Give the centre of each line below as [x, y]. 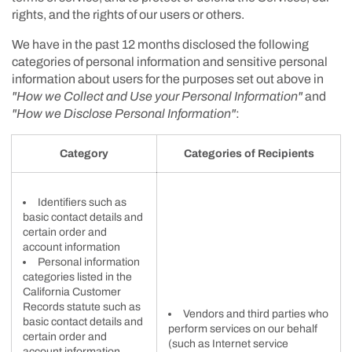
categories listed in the [77, 277]
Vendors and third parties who [256, 313]
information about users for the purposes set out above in [168, 79]
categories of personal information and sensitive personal [170, 61]
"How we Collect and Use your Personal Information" [157, 96]
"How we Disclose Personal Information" [124, 113]
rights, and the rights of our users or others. [128, 14]
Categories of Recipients [249, 153]
